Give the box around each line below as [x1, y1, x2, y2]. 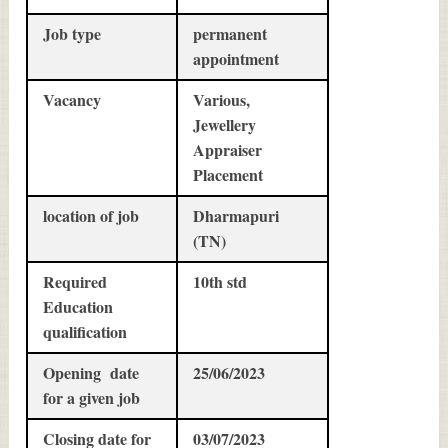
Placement [193, 162, 264, 186]
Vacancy [43, 87, 102, 111]
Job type [43, 21, 102, 45]
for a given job [43, 385, 141, 409]
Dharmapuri [193, 203, 280, 227]
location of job [43, 203, 140, 227]
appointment [193, 46, 280, 70]
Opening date [43, 360, 140, 384]
